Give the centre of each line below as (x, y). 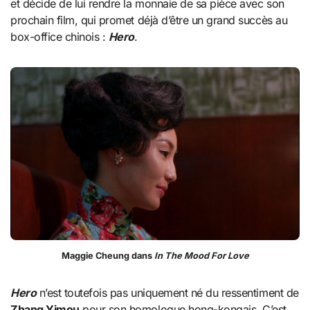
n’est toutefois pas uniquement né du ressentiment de (167, 292)
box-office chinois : (60, 36)
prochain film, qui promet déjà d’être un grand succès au (149, 20)
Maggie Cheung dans (107, 255)
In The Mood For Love (200, 255)
